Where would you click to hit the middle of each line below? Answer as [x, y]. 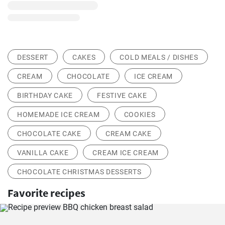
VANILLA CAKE [43, 153]
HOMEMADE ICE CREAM [59, 115]
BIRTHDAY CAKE [45, 95]
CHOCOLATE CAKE [49, 134]
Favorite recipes [46, 193]
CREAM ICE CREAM [126, 153]
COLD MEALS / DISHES [159, 57]
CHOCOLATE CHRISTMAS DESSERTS [79, 172]
